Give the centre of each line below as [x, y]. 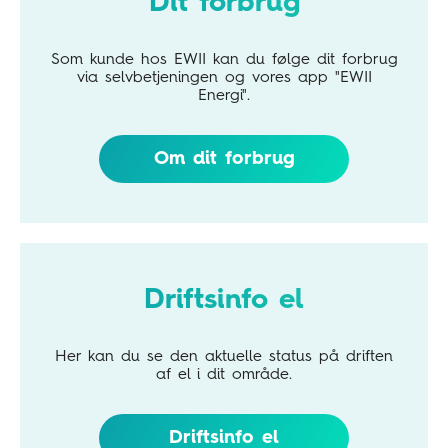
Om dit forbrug [224, 159]
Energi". [224, 96]
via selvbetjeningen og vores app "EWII [224, 78]
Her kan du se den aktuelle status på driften [224, 357]
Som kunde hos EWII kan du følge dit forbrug [224, 60]
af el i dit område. [224, 375]
